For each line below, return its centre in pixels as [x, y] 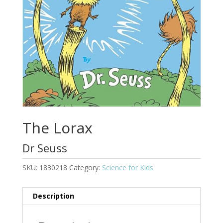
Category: [85, 167]
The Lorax [57, 127]
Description [53, 196]
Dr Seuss [45, 148]
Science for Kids [127, 167]
